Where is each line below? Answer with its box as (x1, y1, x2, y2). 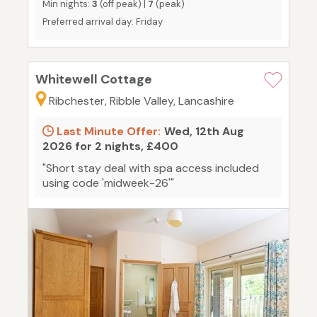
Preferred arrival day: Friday (42, 16, 163, 28)
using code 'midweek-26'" (42, 175, 174, 191)
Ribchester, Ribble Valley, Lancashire (49, 93, 234, 109)
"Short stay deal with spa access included (42, 161, 259, 176)
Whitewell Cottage (35, 71, 152, 88)
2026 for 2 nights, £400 (42, 139, 178, 154)
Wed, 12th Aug (164, 124, 244, 139)
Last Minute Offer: (54, 124, 161, 139)
